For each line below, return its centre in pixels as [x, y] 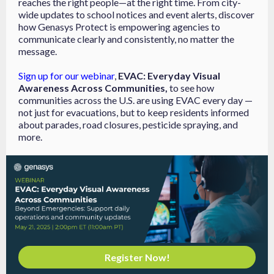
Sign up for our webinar [66, 76]
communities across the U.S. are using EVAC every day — [135, 100]
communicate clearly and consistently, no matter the [126, 39]
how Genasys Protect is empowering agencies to [119, 27]
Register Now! [137, 257]
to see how [191, 88]
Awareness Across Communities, [93, 88]
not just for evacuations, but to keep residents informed [134, 112]
